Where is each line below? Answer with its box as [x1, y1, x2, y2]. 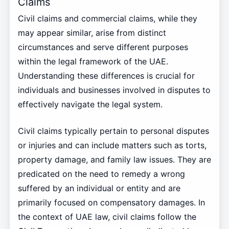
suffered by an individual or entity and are [17, 183, 180, 194]
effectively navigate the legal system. [17, 99, 163, 110]
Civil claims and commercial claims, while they [17, 13, 197, 24]
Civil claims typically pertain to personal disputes [17, 126, 209, 136]
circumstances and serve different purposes [17, 42, 188, 53]
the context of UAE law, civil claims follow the [17, 212, 196, 222]
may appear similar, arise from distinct [17, 28, 166, 38]
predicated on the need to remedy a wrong [17, 169, 185, 179]
